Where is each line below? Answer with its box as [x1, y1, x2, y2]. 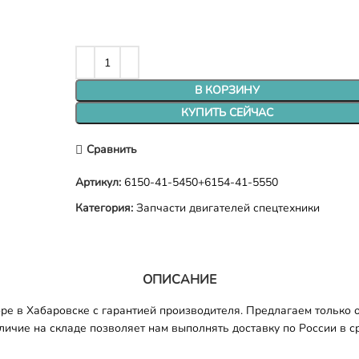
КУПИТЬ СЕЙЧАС [181, 105, 274, 120]
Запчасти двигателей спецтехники [136, 200, 321, 216]
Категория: [75, 200, 134, 216]
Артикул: [75, 175, 125, 190]
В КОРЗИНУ [195, 83, 260, 98]
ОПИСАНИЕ [143, 271, 216, 288]
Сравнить [86, 141, 137, 157]
